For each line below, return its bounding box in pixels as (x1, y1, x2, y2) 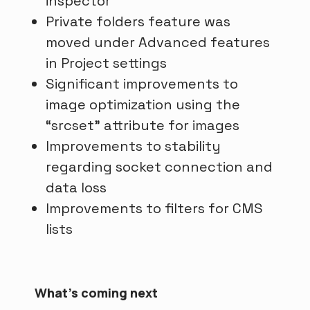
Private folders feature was (46, 12, 230, 31)
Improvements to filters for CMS (46, 199, 263, 218)
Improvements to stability (46, 137, 221, 156)
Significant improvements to (46, 75, 238, 93)
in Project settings (46, 54, 167, 73)
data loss (46, 179, 107, 197)
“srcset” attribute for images (46, 116, 239, 135)
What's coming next (35, 284, 158, 302)
